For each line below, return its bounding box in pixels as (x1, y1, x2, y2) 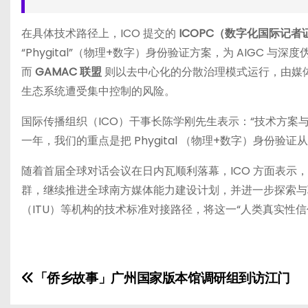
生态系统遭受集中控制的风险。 (21, 83, 175, 100)
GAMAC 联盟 (35, 64, 102, 80)
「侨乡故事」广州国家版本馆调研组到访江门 (34, 268, 290, 287)
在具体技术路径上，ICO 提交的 (21, 25, 179, 42)
